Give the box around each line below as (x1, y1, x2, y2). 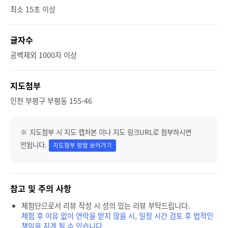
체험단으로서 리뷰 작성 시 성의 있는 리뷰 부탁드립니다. (21, 200, 190, 212)
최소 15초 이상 (10, 4, 55, 15)
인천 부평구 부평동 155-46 (10, 95, 92, 107)
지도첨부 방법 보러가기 (53, 141, 112, 150)
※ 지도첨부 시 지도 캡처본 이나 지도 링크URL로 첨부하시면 (20, 127, 191, 137)
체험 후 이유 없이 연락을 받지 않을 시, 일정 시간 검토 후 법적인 (21, 210, 213, 222)
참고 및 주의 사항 (10, 182, 71, 195)
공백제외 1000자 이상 (10, 49, 77, 61)
